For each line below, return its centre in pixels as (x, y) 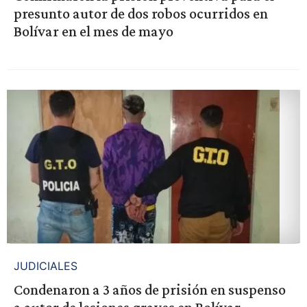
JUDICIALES (45, 266)
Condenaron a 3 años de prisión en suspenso (149, 289)
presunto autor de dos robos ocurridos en (140, 13)
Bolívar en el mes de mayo (93, 31)
